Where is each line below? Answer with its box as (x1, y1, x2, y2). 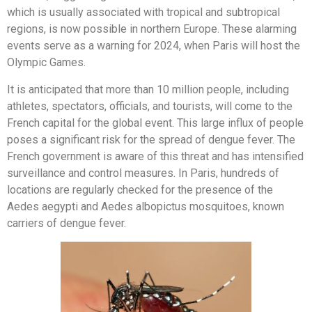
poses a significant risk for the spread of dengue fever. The (7, 132, 295, 146)
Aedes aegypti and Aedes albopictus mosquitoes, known (7, 199, 284, 213)
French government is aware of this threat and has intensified (7, 149, 304, 163)
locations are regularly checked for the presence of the (7, 182, 273, 196)
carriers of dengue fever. (7, 216, 126, 230)
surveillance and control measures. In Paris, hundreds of (7, 166, 279, 180)
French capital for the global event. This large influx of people (7, 116, 304, 130)
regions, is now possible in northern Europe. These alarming (7, 22, 297, 36)
